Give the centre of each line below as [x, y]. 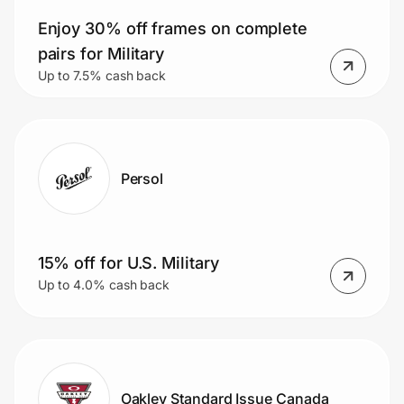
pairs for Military [101, 53]
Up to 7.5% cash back [102, 75]
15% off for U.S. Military [128, 263]
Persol [142, 178]
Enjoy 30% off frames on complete [173, 28]
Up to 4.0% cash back [104, 285]
